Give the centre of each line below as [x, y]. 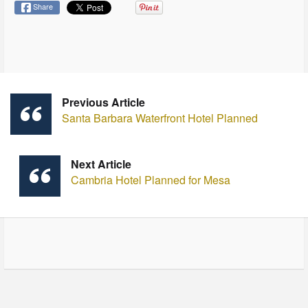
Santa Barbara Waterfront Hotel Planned [160, 118]
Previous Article [103, 102]
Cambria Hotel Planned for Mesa [150, 180]
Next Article [101, 164]
